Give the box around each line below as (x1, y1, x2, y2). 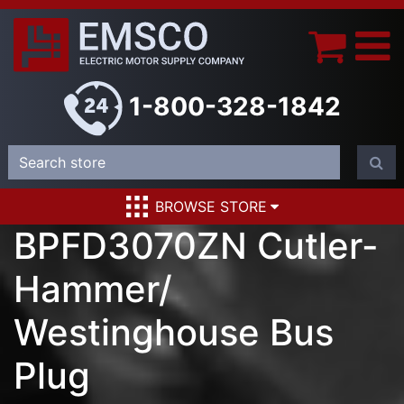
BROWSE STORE (154, 197, 267, 216)
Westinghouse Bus (14, 310, 334, 355)
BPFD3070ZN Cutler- (14, 224, 379, 269)
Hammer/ (14, 267, 172, 312)
